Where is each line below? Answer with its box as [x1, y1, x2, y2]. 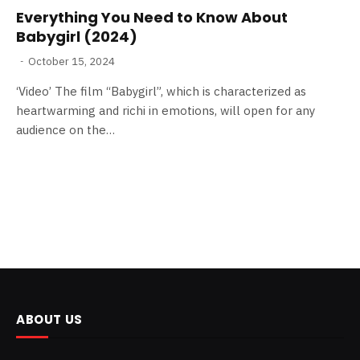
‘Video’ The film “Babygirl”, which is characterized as [16, 83, 306, 99]
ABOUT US [16, 310, 83, 328]
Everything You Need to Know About [16, 6, 288, 27]
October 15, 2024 [28, 54, 115, 68]
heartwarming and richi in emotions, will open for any [16, 102, 315, 118]
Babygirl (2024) [16, 26, 137, 47]
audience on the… [16, 121, 115, 137]
